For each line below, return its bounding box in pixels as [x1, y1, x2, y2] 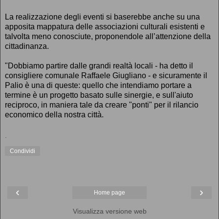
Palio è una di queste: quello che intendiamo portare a [5, 81, 192, 89]
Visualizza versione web [72, 207, 147, 216]
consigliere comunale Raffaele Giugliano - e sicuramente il [5, 71, 207, 80]
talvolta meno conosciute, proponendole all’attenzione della [5, 32, 211, 41]
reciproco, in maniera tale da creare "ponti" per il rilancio [5, 100, 198, 109]
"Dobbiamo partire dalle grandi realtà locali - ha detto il [5, 61, 193, 70]
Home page [94, 189, 125, 197]
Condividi [10, 148, 35, 155]
